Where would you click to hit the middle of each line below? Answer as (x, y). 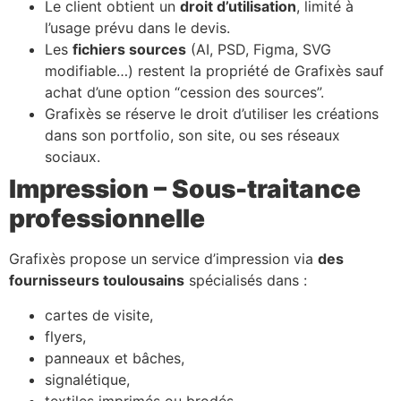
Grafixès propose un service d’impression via (163, 259)
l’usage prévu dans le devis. (137, 28)
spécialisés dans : (246, 281)
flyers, (65, 336)
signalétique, (87, 379)
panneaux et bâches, (115, 358)
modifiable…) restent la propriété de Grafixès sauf (214, 71)
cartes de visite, (99, 315)
